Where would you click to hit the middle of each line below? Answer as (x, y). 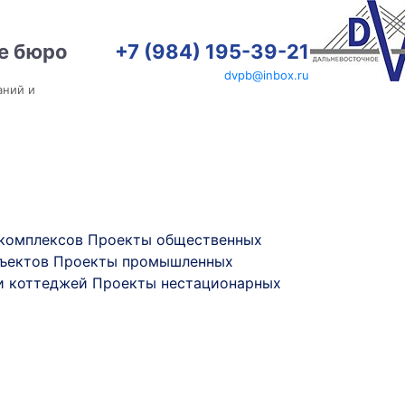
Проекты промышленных (143, 261)
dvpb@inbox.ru (267, 75)
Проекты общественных (175, 240)
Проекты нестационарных (187, 283)
